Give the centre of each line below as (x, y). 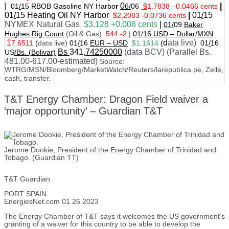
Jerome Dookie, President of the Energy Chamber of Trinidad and (110, 150)
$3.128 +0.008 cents (122, 24)
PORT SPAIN (25, 194)
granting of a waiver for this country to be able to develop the (102, 224)
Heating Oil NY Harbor (68, 15)
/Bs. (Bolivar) (35, 52)
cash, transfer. (29, 78)
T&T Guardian (27, 179)
